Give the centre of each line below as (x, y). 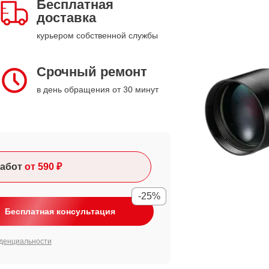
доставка (66, 18)
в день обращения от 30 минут (98, 89)
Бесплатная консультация (60, 211)
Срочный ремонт (92, 72)
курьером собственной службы (97, 35)
